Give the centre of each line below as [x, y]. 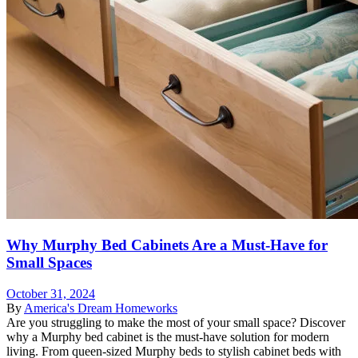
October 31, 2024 [51, 294]
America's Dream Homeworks [101, 308]
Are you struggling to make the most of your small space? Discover [176, 323]
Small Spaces [49, 263]
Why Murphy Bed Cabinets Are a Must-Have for [167, 245]
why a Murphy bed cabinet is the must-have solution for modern [168, 337]
